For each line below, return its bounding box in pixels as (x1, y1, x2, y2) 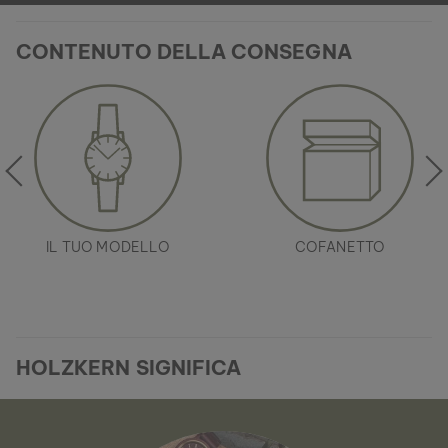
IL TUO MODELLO (46, 238, 170, 256)
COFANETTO (294, 238, 386, 256)
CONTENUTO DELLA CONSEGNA (16, 39, 352, 64)
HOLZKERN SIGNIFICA (16, 355, 242, 380)
